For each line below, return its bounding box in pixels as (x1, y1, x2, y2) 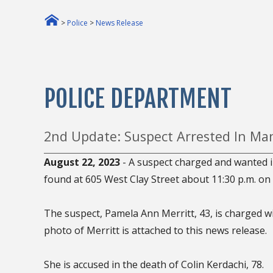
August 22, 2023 (44, 155, 120, 169)
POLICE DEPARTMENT (44, 83, 232, 114)
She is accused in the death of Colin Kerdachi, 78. (44, 257, 264, 271)
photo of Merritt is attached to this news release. (44, 223, 267, 237)
